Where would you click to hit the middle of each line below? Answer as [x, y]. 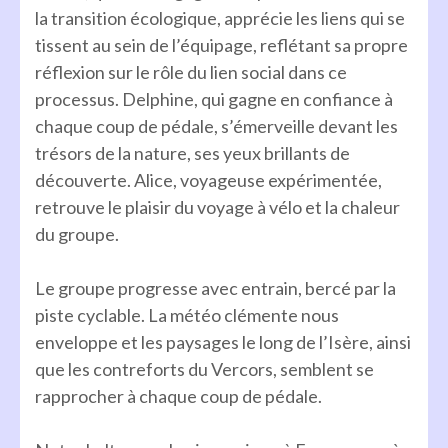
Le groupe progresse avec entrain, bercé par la [215, 287]
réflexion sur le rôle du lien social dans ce [191, 71]
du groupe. [77, 233]
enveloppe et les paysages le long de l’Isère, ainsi [223, 341]
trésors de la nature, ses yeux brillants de [192, 152]
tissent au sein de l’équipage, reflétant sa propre [221, 44]
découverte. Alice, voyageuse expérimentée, [208, 179]
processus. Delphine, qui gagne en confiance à [214, 98]
